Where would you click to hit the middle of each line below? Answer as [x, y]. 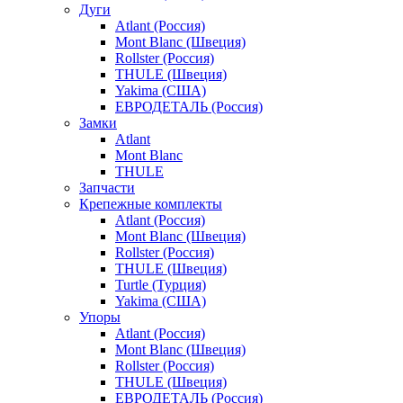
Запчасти [107, 187]
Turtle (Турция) [161, 284]
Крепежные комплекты [151, 203]
